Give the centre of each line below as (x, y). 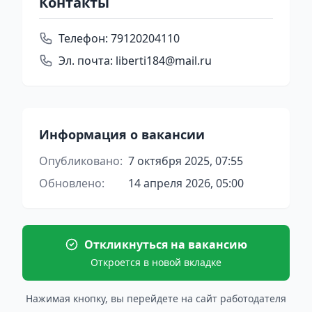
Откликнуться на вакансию (166, 244)
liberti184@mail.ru (162, 61)
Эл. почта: (86, 61)
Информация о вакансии (122, 134)
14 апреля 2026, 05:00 (186, 183)
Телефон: (83, 38)
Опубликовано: (81, 161)
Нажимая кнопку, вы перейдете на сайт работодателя (156, 298)
